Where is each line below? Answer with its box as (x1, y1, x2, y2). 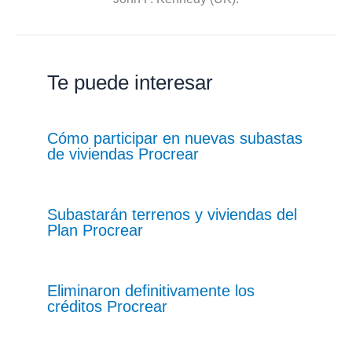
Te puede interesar (47, 70, 213, 94)
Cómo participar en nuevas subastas (47, 129, 302, 147)
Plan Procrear (47, 221, 143, 239)
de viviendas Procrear (47, 145, 199, 163)
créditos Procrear (47, 297, 167, 315)
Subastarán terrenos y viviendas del (47, 205, 297, 223)
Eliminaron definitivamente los (47, 281, 255, 299)
